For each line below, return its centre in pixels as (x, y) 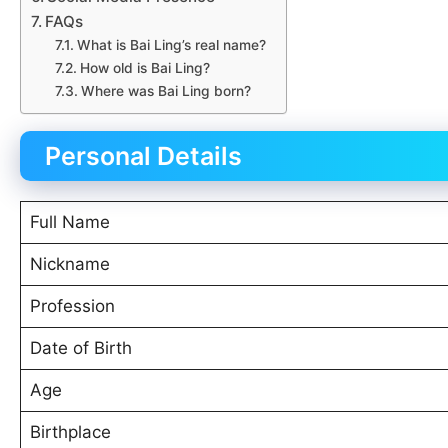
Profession (72, 305)
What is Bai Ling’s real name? (171, 44)
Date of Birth (80, 347)
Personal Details (143, 155)
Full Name (69, 221)
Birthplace (70, 431)
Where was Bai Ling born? (165, 90)
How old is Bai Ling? (144, 67)
